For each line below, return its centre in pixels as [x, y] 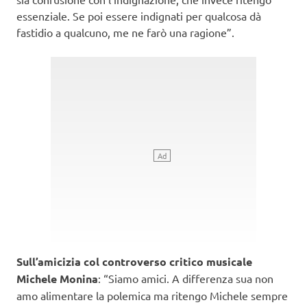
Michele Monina [57, 278]
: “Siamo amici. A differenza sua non [186, 278]
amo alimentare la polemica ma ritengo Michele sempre [152, 295]
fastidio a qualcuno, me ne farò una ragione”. [125, 32]
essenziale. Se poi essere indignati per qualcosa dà [139, 15]
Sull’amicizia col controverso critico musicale [134, 261]
